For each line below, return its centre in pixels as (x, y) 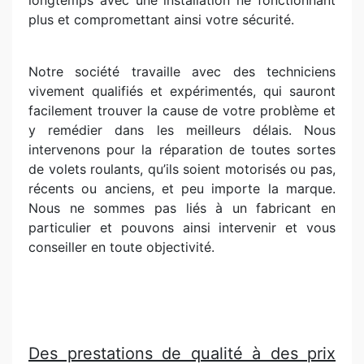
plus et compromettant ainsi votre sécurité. (161, 19)
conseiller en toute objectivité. (121, 247)
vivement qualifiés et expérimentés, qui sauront (182, 91)
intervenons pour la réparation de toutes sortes (182, 149)
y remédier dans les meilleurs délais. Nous (182, 130)
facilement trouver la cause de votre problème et (182, 110)
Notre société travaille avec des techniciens (182, 71)
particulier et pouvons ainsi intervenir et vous (182, 227)
